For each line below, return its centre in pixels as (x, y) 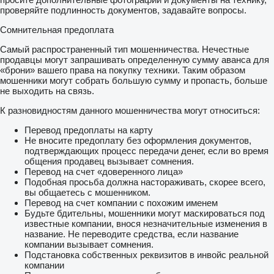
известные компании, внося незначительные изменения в (146, 223)
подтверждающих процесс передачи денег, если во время (146, 150)
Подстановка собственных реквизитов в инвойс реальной (146, 254)
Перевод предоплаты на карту (89, 130)
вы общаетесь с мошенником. (87, 192)
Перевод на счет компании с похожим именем (121, 202)
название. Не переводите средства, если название (131, 234)
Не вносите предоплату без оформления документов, (138, 140)
